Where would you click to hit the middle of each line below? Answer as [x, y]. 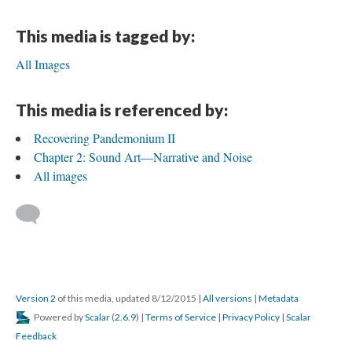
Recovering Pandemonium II [104, 138]
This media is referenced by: [122, 110]
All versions [227, 299]
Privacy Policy [251, 317]
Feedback [36, 336]
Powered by [59, 317]
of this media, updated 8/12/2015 [127, 299]
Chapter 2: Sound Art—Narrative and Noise [143, 157]
